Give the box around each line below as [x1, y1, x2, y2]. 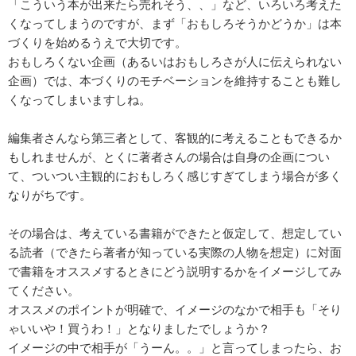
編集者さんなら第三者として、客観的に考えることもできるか [8, 129, 342, 145]
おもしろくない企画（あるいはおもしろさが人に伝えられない [8, 52, 342, 69]
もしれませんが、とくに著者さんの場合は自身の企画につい [8, 148, 330, 164]
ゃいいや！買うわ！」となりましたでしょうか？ [8, 319, 270, 336]
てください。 [8, 281, 79, 298]
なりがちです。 [8, 186, 91, 203]
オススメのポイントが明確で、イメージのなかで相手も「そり [8, 300, 342, 317]
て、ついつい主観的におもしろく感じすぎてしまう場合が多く [8, 167, 342, 184]
